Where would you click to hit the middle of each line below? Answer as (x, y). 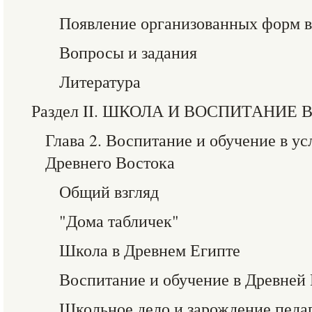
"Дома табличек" (119, 221)
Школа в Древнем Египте (150, 250)
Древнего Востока (110, 162)
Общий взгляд (109, 192)
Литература (100, 81)
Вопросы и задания (128, 52)
